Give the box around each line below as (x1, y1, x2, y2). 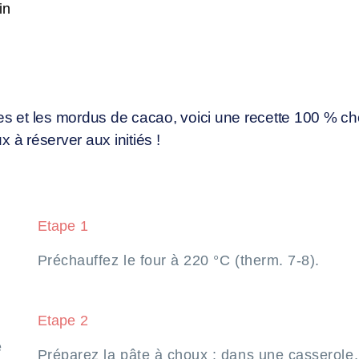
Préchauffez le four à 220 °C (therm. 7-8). (37, 252, 320, 268)
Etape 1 (37, 217, 88, 234)
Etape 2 (37, 312, 88, 329)
